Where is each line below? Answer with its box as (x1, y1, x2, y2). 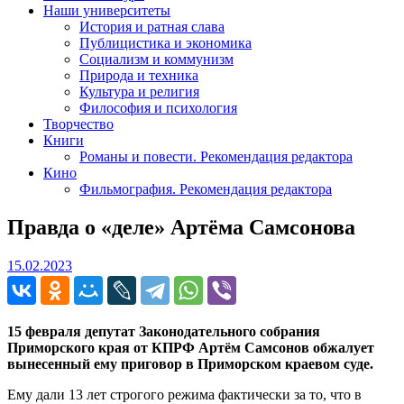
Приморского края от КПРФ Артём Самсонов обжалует (7, 339, 374, 355)
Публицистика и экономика (79, 34, 252, 50)
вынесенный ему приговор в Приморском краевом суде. (7, 355, 373, 372)
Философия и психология (79, 99, 237, 115)
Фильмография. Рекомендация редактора (79, 180, 332, 197)
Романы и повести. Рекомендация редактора (79, 148, 353, 164)
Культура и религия (79, 83, 199, 99)
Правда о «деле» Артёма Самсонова (7, 215, 355, 239)
